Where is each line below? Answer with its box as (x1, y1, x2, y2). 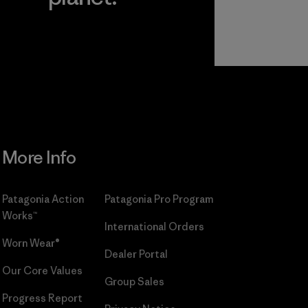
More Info (1, 146, 76, 168)
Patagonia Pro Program (104, 192, 213, 206)
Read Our (48, 34, 95, 47)
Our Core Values (1, 263, 82, 277)
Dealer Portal (104, 247, 168, 261)
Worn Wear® (1, 236, 60, 250)
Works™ (1, 208, 37, 222)
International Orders (104, 219, 204, 233)
